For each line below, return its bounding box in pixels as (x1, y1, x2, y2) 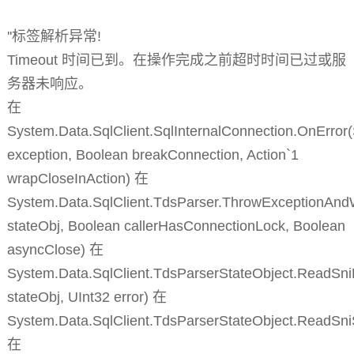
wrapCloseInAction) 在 (6, 171, 149, 187)
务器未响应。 (6, 76, 92, 92)
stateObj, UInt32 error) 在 (6, 289, 167, 306)
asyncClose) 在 (6, 242, 104, 258)
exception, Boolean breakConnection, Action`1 (6, 147, 299, 164)
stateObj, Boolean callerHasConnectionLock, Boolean (6, 218, 345, 235)
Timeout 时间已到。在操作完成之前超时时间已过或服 (6, 52, 346, 69)
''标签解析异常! (6, 28, 101, 45)
